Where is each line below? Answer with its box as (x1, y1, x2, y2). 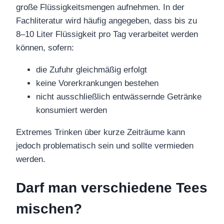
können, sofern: (16, 42, 74, 52)
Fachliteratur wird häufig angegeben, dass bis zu (16, 15, 197, 25)
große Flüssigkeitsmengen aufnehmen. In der (16, 2, 184, 12)
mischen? (16, 200, 82, 216)
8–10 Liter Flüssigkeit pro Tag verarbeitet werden (16, 29, 198, 39)
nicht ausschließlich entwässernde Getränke (36, 91, 201, 101)
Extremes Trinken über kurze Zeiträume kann (16, 127, 185, 137)
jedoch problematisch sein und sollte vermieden (16, 140, 193, 150)
